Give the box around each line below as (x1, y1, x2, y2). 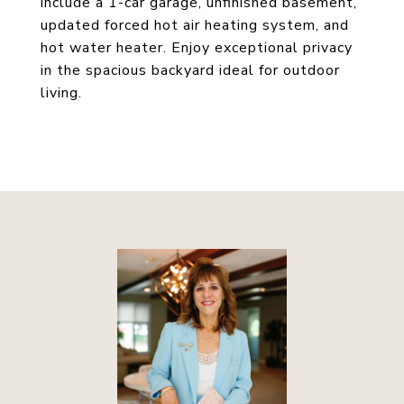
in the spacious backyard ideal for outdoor (41, 60, 340, 80)
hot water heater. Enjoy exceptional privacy (41, 38, 353, 58)
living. (41, 83, 82, 103)
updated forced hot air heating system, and (41, 15, 349, 35)
